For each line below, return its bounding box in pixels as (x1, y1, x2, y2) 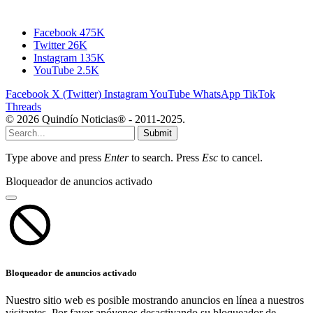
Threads (6, 100, 41, 112)
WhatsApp (193, 87, 240, 100)
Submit (143, 127, 172, 138)
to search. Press (129, 151, 202, 163)
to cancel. (218, 151, 263, 163)
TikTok (243, 87, 275, 100)
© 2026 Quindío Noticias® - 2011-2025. (6, 112, 185, 125)
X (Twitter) (52, 87, 101, 100)
